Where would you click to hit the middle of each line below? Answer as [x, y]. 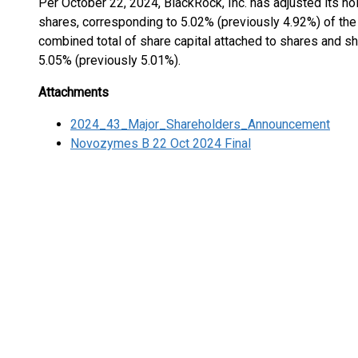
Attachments [74, 92]
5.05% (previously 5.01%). [109, 60]
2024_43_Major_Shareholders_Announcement [200, 124]
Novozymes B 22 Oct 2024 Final [161, 143]
